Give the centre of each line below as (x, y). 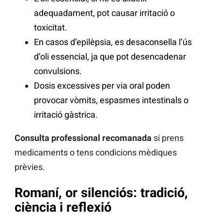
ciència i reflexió (63, 207)
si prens (168, 138)
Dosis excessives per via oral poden (102, 86)
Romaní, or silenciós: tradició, (101, 193)
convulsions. (58, 71)
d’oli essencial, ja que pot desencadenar (110, 57)
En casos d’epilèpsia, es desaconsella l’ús (113, 42)
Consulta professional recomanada (83, 138)
